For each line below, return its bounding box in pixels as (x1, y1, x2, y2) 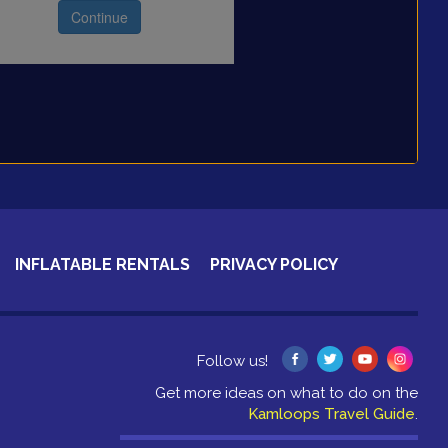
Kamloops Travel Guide (248, 404, 415, 423)
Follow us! (197, 351, 268, 370)
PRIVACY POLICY (210, 254, 338, 274)
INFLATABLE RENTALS (15, 254, 190, 274)
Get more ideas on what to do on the (155, 383, 418, 402)
